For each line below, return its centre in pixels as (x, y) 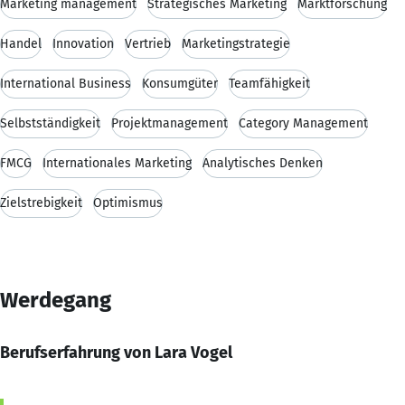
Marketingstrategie (236, 43)
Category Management (303, 123)
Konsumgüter (180, 83)
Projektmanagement (170, 123)
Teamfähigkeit (269, 83)
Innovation (83, 43)
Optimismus (128, 202)
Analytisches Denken (263, 163)
